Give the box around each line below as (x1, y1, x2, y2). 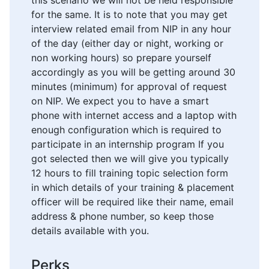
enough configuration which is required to (31, 124, 222, 136)
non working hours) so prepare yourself (31, 52, 211, 64)
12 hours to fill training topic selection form (31, 167, 228, 180)
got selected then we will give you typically (31, 153, 229, 165)
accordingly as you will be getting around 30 (31, 66, 235, 79)
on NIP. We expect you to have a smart (31, 95, 209, 107)
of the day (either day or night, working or (31, 37, 223, 50)
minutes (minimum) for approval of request (31, 80, 227, 93)
